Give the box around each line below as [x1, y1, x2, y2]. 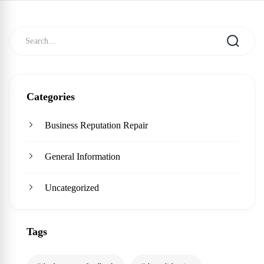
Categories [27, 91, 75, 103]
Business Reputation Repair [45, 120, 148, 130]
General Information [45, 151, 120, 161]
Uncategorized [45, 183, 99, 193]
